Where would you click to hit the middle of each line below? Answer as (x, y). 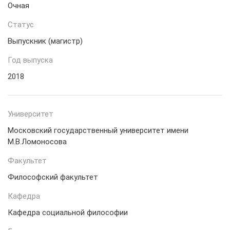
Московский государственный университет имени (98, 130)
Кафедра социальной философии (68, 213)
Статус (21, 25)
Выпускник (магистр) (45, 41)
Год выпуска (30, 60)
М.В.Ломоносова (37, 142)
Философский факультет (53, 177)
